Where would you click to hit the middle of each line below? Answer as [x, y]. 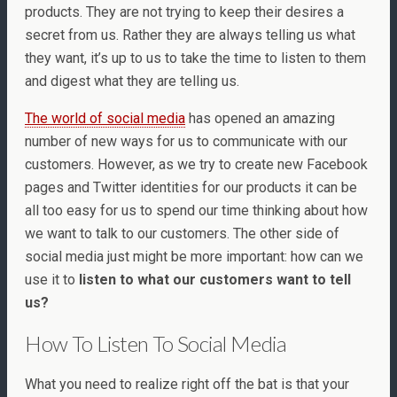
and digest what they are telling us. [132, 81]
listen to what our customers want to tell [215, 279]
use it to [52, 279]
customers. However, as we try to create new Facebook [196, 164]
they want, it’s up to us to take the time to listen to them [195, 58]
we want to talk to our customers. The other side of [182, 233]
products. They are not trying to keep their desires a [184, 12]
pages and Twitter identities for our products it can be [191, 187]
